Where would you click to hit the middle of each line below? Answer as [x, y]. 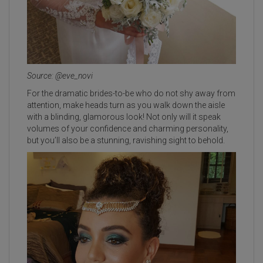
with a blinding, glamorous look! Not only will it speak [124, 117]
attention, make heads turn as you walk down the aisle [126, 105]
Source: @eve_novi [60, 75]
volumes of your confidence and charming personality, [128, 128]
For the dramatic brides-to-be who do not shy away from [131, 93]
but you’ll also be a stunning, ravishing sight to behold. [126, 140]
